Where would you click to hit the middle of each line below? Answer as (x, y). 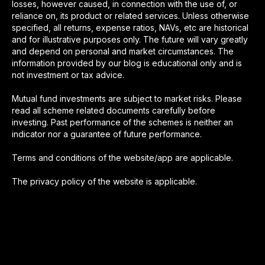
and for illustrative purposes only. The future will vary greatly (130, 39)
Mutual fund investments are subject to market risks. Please (127, 98)
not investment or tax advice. (68, 75)
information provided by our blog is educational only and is (127, 63)
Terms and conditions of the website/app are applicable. (122, 157)
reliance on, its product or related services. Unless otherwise (130, 15)
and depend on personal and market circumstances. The (123, 51)
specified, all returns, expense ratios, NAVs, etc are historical (130, 27)
